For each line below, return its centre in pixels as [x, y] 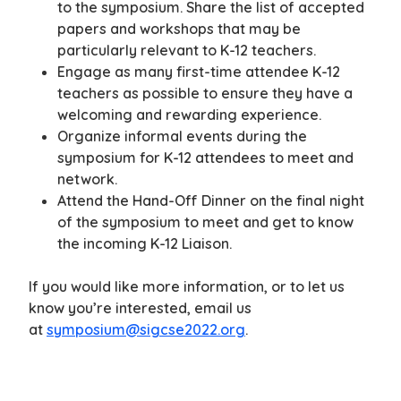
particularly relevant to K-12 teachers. [187, 51]
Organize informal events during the [182, 137]
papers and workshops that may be [179, 29]
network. [87, 179]
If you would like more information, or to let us [187, 287]
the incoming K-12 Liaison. [145, 244]
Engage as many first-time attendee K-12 [199, 72]
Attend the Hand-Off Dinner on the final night [211, 201]
